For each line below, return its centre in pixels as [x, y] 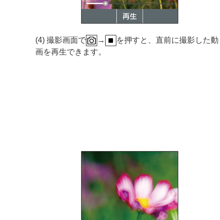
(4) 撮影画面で [61, 40]
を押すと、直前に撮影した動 [167, 40]
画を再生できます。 [71, 52]
